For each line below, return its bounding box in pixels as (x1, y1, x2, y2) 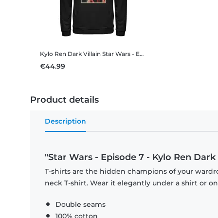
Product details (30, 94, 99, 106)
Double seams (55, 200, 106, 209)
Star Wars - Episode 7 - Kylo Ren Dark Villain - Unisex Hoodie (102, 50, 140, 58)
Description (45, 117, 86, 126)
